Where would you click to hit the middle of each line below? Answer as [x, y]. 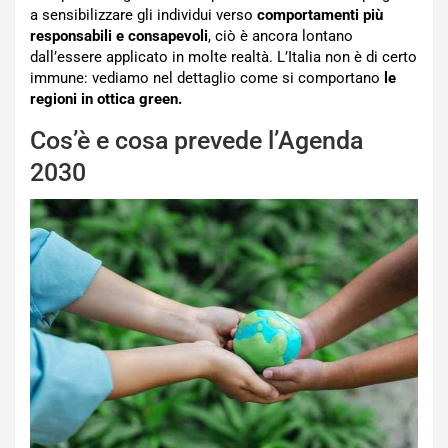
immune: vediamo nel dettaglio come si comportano [207, 77]
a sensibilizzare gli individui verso [143, 14]
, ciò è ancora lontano [280, 35]
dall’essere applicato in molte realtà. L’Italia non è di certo [223, 56]
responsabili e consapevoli [119, 35]
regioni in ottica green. [106, 98]
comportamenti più [320, 14]
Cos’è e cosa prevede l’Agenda [196, 140]
